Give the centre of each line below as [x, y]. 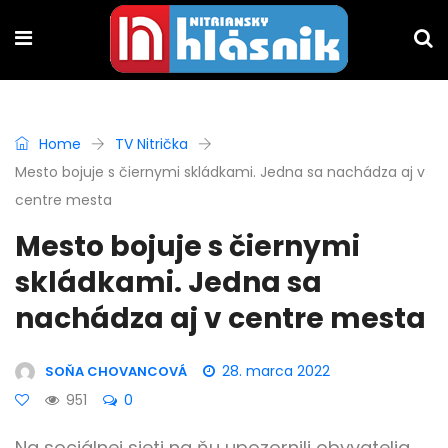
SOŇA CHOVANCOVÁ [116, 371]
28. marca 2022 [276, 371]
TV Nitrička [151, 144]
